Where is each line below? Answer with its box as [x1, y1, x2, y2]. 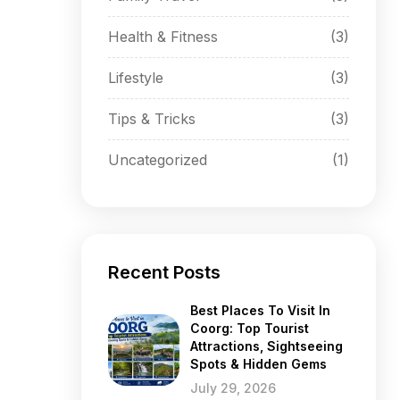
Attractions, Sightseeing [190, 338, 343, 354]
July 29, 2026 [190, 380, 276, 396]
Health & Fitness [108, 28, 218, 46]
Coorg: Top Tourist [190, 321, 309, 336]
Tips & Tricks [108, 110, 196, 128]
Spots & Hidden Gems [190, 356, 327, 371]
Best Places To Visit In [190, 303, 330, 318]
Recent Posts [108, 262, 221, 283]
